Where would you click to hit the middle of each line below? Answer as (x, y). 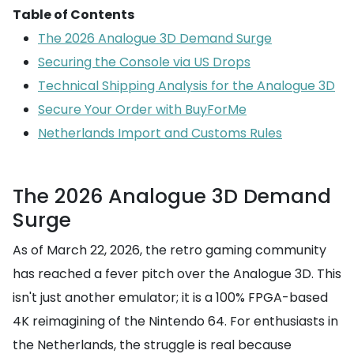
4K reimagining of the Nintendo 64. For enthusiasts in (175, 321)
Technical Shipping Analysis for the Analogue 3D (186, 86)
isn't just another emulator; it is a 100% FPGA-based (170, 298)
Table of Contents (73, 15)
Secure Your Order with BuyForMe (142, 109)
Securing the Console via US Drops (144, 62)
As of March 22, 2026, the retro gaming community (169, 250)
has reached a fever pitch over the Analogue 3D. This (177, 274)
